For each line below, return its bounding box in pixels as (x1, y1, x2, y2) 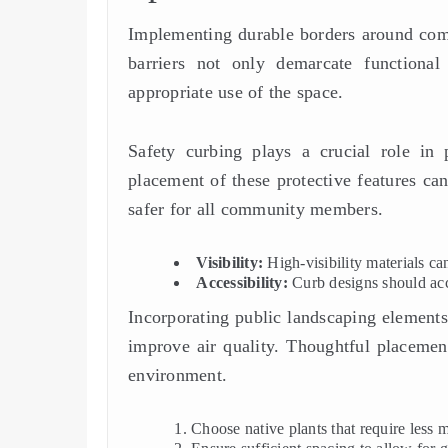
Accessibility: (196, 273, 288, 291)
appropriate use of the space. (128, 82, 344, 103)
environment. (128, 364, 227, 385)
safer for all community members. (128, 198, 383, 219)
